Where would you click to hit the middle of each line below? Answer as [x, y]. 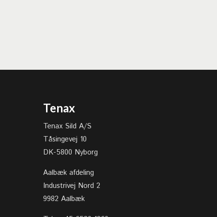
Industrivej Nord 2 [72, 186]
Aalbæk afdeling [69, 172]
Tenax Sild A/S [68, 126]
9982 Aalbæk [64, 199]
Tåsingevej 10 [65, 139]
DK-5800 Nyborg [71, 152]
